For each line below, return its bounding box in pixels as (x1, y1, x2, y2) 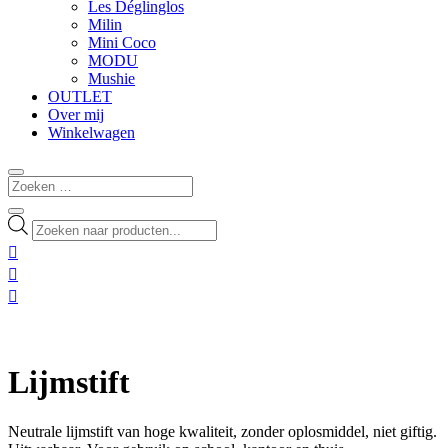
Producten (31, 214, 95, 232)
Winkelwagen (48, 124, 135, 142)
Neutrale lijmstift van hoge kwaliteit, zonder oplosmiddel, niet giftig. (8, 422, 437, 440)
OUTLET (48, 88, 112, 106)
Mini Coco (88, 34, 156, 52)
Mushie (88, 70, 135, 88)
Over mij (48, 106, 104, 124)
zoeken (31, 232, 76, 250)
